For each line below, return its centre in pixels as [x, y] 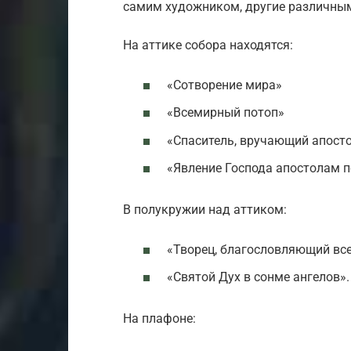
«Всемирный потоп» [226, 113]
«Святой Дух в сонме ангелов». [258, 277]
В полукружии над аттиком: [205, 209]
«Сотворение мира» [224, 85]
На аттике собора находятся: [208, 45]
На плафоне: [159, 318]
